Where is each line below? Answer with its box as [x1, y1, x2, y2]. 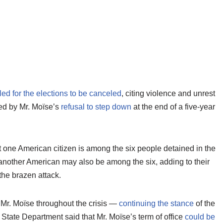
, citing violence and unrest [121, 89, 215, 98]
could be [185, 213, 215, 221]
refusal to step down [61, 103, 131, 111]
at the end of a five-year [131, 103, 215, 111]
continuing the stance [119, 199, 194, 208]
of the [194, 199, 215, 208]
